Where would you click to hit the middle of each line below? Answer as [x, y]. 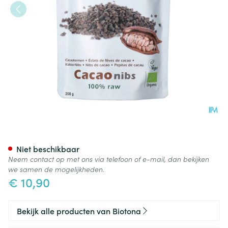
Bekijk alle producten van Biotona [79, 211]
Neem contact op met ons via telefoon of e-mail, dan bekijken [109, 159]
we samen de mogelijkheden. [56, 169]
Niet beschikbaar [48, 149]
